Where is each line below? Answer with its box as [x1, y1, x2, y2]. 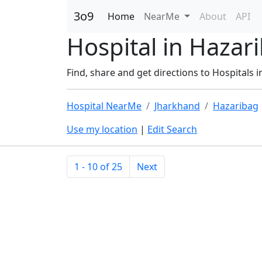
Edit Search [147, 123, 197, 136]
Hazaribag [213, 99, 258, 112]
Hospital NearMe [67, 99, 142, 112]
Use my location [67, 123, 137, 136]
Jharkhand [154, 99, 200, 112]
